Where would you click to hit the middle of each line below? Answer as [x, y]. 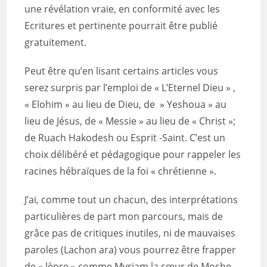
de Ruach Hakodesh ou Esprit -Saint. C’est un [125, 138]
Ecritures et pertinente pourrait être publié [121, 26]
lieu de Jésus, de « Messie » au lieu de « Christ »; [130, 121]
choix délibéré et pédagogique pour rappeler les [133, 154]
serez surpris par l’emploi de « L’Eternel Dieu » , [130, 88]
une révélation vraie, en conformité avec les [122, 9]
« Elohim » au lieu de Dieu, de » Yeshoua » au [126, 104]
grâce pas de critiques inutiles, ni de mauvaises [130, 233]
